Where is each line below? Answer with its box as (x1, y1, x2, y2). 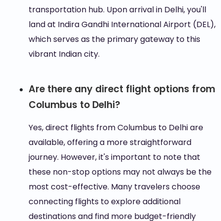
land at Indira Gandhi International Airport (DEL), (28, 19, 216, 30)
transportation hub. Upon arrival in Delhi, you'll (28, 4, 206, 15)
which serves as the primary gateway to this (28, 34, 200, 45)
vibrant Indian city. (28, 48, 100, 60)
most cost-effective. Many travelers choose (28, 181, 200, 192)
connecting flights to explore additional (28, 196, 181, 207)
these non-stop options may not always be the (28, 166, 212, 178)
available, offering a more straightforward (28, 137, 191, 148)
